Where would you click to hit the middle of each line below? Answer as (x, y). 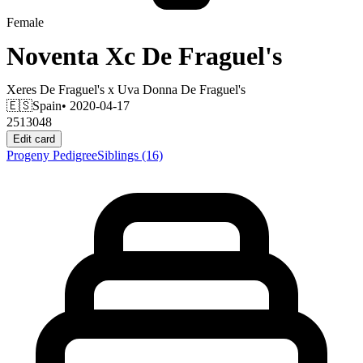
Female (25, 22)
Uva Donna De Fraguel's (181, 89)
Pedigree (75, 155)
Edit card (34, 139)
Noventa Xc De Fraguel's (144, 56)
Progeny (30, 155)
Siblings (120, 155)
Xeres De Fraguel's (56, 89)
